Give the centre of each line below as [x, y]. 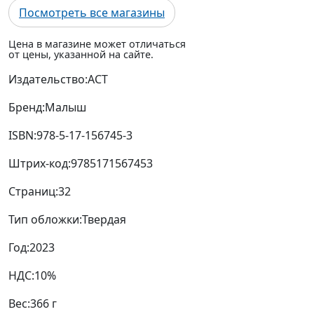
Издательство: [48, 80]
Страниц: [33, 192]
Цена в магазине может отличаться [97, 44]
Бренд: [27, 108]
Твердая [104, 220]
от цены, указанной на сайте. [81, 55]
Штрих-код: [40, 164]
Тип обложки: [45, 220]
